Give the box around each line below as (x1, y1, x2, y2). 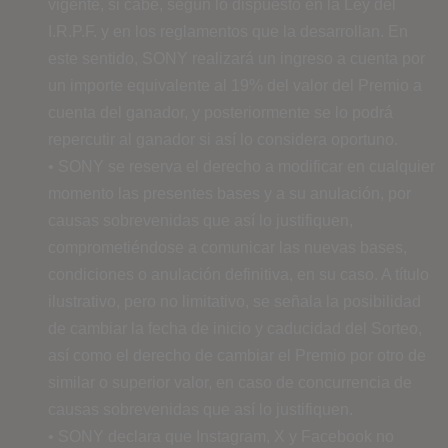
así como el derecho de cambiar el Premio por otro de (48, 346, 426, 364)
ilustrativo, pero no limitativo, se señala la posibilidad (48, 292, 421, 310)
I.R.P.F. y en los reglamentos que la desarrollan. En (48, 22, 408, 40)
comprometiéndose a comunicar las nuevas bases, (48, 238, 407, 256)
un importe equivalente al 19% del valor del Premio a (48, 76, 422, 94)
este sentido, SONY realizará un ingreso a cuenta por (48, 49, 425, 67)
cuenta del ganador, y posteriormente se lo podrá (48, 103, 393, 121)
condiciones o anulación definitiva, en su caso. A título (48, 265, 429, 283)
